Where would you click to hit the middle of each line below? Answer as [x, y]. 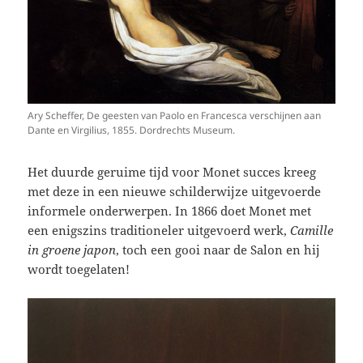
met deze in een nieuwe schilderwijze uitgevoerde [175, 192]
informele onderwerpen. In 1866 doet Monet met [170, 211]
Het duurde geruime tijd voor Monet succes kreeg [172, 172]
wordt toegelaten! [82, 269]
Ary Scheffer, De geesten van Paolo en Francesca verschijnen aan [175, 116]
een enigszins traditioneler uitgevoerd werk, [159, 231]
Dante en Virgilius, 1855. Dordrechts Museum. [132, 130]
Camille [312, 231]
